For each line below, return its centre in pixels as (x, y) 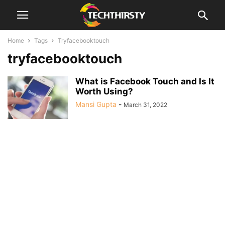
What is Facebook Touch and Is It (145, 81)
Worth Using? (104, 91)
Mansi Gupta (96, 104)
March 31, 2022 (145, 105)
